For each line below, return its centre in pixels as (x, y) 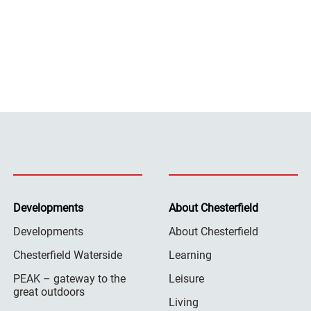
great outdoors (49, 292)
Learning (190, 255)
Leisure (186, 278)
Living (183, 302)
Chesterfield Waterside (68, 255)
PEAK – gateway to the (70, 278)
